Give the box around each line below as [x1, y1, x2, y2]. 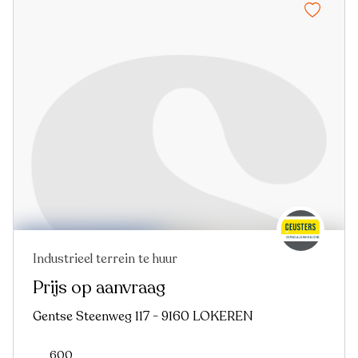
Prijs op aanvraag [33, 276, 165, 300]
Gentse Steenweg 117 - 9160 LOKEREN [33, 308, 253, 326]
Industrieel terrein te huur [33, 250, 177, 268]
